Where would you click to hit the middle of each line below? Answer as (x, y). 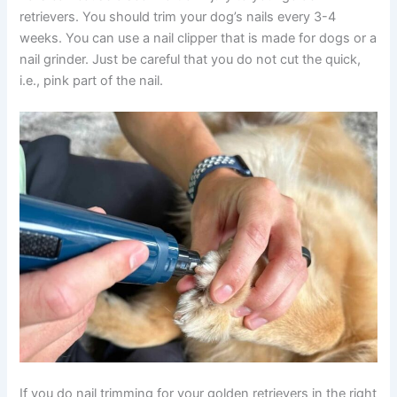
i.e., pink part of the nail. (92, 81)
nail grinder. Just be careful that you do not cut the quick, (191, 59)
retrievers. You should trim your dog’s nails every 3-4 (178, 17)
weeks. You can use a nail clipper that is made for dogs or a (198, 38)
